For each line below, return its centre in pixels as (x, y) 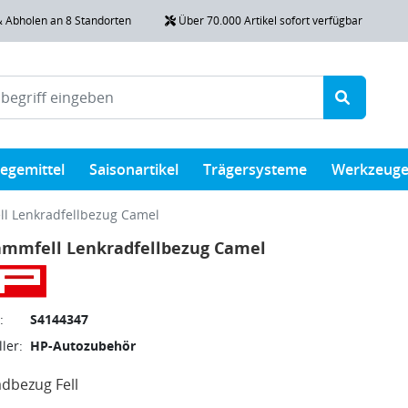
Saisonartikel (133, 169)
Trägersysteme (255, 169)
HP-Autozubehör (82, 345)
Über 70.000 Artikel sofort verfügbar (269, 20)
